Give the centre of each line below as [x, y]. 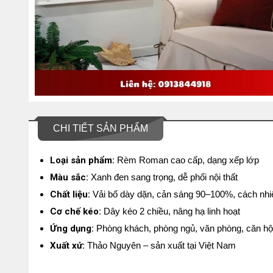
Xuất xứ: [67, 246]
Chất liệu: [71, 194]
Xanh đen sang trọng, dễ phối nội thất [163, 177]
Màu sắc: [69, 177]
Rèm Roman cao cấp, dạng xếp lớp [188, 160]
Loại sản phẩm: [83, 160]
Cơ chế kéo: [76, 211]
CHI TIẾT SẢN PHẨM [101, 128]
